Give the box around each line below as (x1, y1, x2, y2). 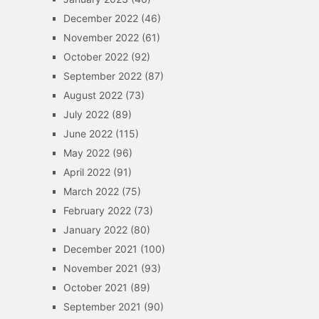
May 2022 (63, 147, 110, 159)
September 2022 (63, 70, 142, 82)
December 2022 (63, 12, 138, 24)
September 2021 (63, 300, 141, 313)
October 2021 (63, 281, 127, 293)
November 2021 (63, 262, 138, 274)
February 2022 (63, 204, 131, 216)
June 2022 (63, 127, 113, 140)
